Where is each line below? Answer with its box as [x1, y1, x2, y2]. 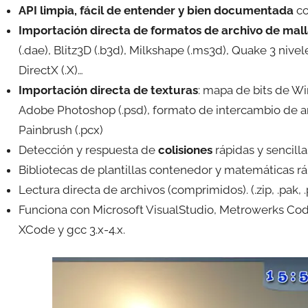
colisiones [157, 142, 212, 157]
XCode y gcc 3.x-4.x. [18, 222, 125, 236]
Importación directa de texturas [18, 82, 198, 97]
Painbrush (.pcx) [18, 122, 103, 137]
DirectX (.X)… [18, 63, 83, 77]
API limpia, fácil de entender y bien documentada [18, 3, 294, 17]
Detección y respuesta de [18, 142, 158, 157]
